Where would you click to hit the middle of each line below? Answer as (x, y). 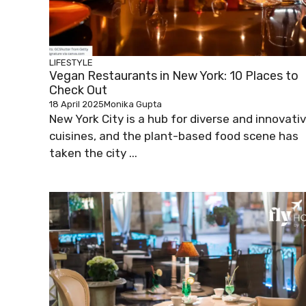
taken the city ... (93, 153)
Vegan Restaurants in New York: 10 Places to (174, 76)
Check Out (78, 91)
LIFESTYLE (71, 63)
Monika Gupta (133, 105)
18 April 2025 (76, 105)
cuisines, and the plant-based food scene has (174, 136)
